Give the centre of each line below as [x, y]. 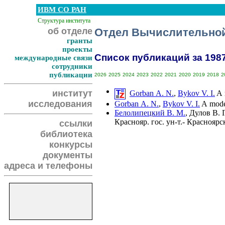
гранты [80, 41]
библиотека [66, 134]
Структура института [64, 21]
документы [68, 155]
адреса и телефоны [48, 166]
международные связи [53, 58]
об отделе [70, 31]
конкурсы [71, 145]
